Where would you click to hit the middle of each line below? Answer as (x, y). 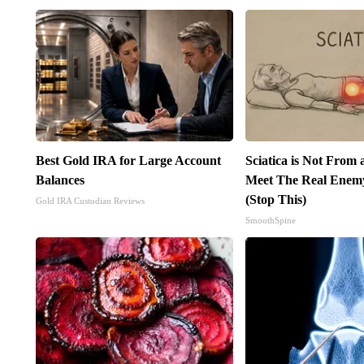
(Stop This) (276, 200)
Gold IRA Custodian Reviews (90, 201)
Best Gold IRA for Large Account (128, 161)
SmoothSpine (271, 221)
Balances (60, 180)
